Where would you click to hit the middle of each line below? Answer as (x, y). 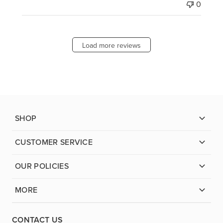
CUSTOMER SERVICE (54, 142)
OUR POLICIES (42, 166)
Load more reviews (111, 46)
